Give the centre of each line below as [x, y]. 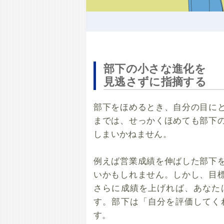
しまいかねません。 [133, 133]
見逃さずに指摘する [155, 81]
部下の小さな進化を [155, 68]
